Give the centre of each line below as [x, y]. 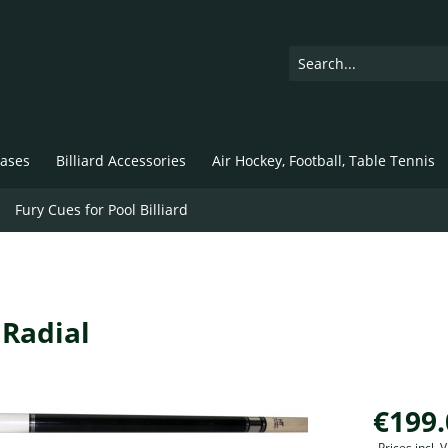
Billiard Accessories [121, 160]
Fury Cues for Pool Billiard [101, 209]
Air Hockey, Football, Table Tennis [323, 160]
